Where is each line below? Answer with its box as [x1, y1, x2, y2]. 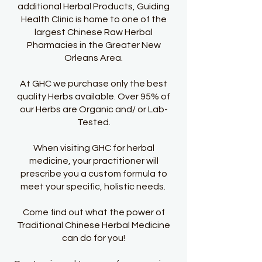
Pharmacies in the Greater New [26, 40, 161, 50]
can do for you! [62, 233, 125, 243]
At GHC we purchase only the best [20, 79, 167, 88]
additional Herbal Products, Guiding [18, 2, 170, 11]
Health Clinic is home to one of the [20, 15, 167, 24]
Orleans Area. [64, 53, 123, 63]
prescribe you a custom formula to [20, 169, 167, 178]
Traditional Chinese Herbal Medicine [17, 220, 170, 230]
